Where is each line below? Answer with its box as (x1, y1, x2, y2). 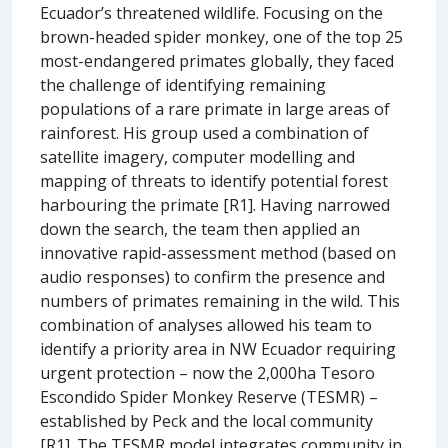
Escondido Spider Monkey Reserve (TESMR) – (40, 385, 378, 408)
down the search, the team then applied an (40, 217, 360, 240)
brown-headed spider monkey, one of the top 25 (40, 25, 403, 48)
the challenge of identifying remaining (40, 73, 326, 96)
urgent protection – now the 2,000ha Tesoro (40, 361, 375, 384)
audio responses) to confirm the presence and (40, 265, 385, 288)
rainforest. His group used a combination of (40, 121, 369, 144)
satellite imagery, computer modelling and (40, 145, 355, 168)
